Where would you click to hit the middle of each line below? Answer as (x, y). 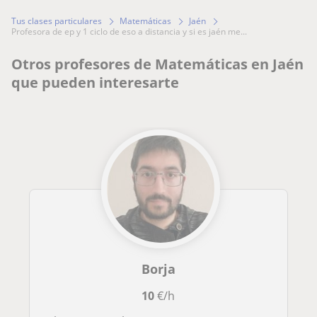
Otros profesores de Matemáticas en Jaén (157, 64)
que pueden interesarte (95, 83)
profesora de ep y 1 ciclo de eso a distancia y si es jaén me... (132, 32)
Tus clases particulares (57, 21)
